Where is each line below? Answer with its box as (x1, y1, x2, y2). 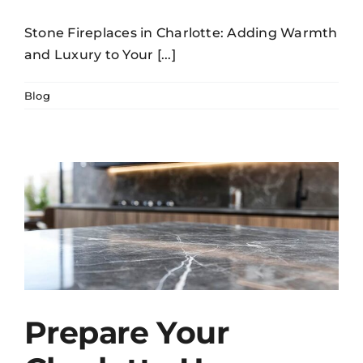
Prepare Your (24, 313, 229, 352)
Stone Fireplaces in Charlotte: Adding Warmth (24, 25, 338, 41)
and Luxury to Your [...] (24, 47, 176, 63)
